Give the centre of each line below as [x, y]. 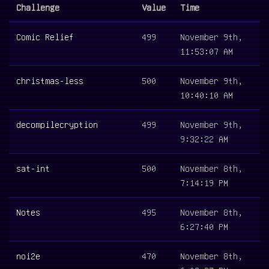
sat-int [33, 168]
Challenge [38, 7]
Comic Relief [45, 36]
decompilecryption [57, 124]
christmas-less [50, 80]
